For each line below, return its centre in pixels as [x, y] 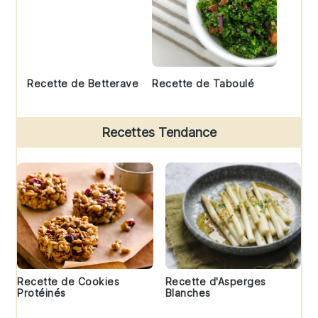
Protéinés [42, 292]
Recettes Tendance [159, 132]
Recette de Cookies [68, 281]
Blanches [188, 292]
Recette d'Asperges [215, 281]
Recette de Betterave [83, 83]
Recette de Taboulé [203, 83]
